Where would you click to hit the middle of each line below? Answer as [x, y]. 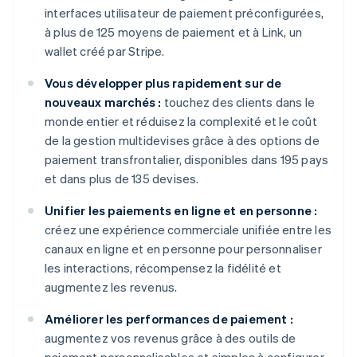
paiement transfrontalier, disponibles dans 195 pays [187, 160]
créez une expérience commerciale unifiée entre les [188, 230]
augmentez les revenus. [111, 287]
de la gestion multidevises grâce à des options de [182, 141]
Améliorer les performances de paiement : [169, 319]
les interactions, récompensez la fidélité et [163, 268]
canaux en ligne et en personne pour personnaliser [183, 249]
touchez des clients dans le [238, 102]
